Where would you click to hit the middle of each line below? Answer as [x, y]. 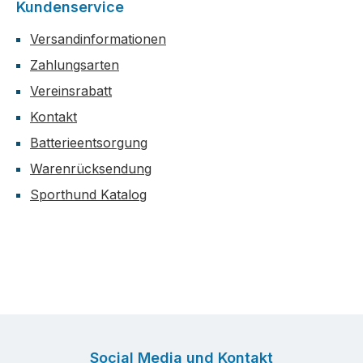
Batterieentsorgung [89, 143]
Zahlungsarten [75, 65]
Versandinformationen [98, 39]
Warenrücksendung [91, 169]
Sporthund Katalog [88, 195]
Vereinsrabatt [71, 91]
